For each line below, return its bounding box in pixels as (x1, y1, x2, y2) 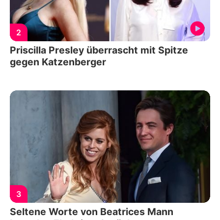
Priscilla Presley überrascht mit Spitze (10, 44, 188, 56)
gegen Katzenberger (10, 55, 106, 68)
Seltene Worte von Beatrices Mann (10, 206, 173, 218)
